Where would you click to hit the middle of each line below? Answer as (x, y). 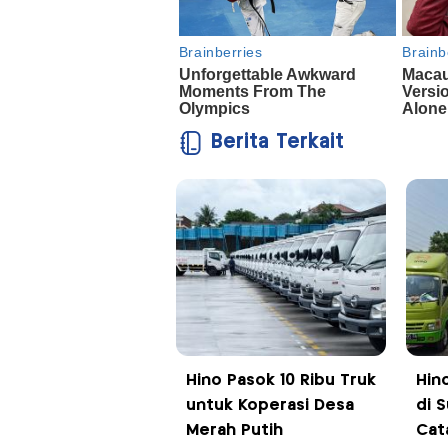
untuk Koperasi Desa (269, 406)
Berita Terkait (277, 143)
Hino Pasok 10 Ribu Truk (280, 381)
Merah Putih (234, 431)
